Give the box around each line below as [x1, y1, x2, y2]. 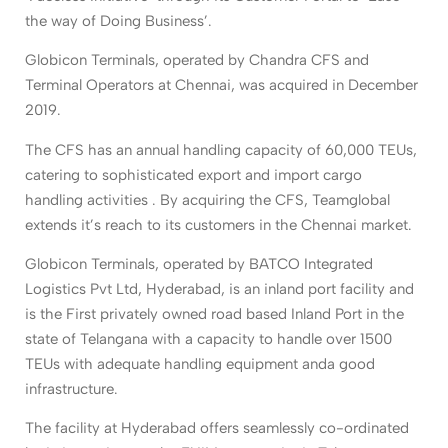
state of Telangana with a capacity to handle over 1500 [25, 329, 392, 348]
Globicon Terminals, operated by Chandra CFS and [25, 51, 369, 70]
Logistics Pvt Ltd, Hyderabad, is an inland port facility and [25, 279, 414, 298]
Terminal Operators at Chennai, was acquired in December [25, 76, 418, 95]
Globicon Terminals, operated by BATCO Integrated [25, 254, 373, 273]
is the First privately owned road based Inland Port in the [25, 304, 404, 323]
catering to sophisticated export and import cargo [25, 165, 362, 184]
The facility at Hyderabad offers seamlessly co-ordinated [25, 419, 409, 438]
